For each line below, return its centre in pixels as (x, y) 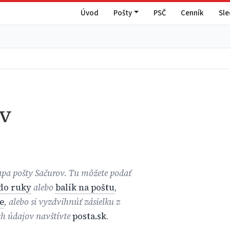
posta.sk (90, 216)
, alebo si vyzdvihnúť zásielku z (62, 202)
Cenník (193, 13)
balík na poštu (85, 187)
